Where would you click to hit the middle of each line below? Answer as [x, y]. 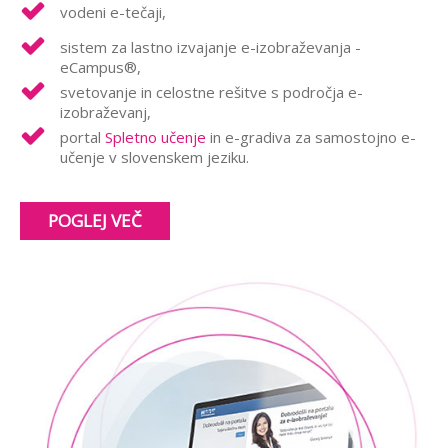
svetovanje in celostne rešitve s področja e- [211, 92]
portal [82, 137]
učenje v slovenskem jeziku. [154, 157]
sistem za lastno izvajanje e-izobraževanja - [210, 47]
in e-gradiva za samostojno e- [311, 137]
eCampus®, [100, 67]
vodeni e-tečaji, [113, 12]
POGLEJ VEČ [95, 221]
